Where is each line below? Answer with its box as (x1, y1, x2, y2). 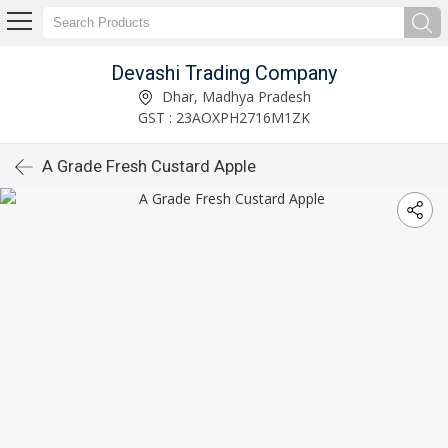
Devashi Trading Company (111, 60, 337, 85)
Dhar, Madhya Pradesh (157, 86, 311, 106)
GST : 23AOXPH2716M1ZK (138, 107, 310, 127)
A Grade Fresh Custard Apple (42, 156, 256, 176)
